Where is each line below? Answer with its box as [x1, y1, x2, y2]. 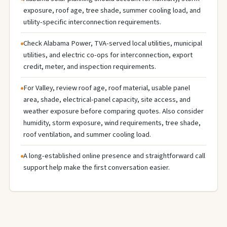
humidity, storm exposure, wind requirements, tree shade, [23, 117, 201, 128]
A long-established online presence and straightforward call [23, 150, 205, 161]
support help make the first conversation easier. [23, 162, 170, 173]
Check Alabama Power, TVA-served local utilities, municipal [23, 37, 202, 49]
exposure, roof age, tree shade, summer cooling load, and [23, 5, 201, 16]
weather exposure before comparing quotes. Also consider [23, 105, 204, 117]
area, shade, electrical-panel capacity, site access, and [23, 94, 191, 105]
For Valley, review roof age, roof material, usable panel [23, 82, 190, 93]
